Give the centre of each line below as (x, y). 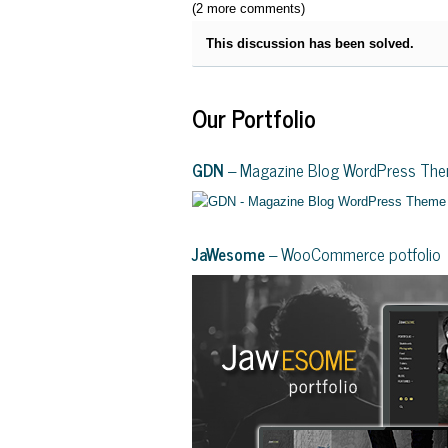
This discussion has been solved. (310, 43)
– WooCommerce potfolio (353, 253)
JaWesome (228, 253)
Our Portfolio (254, 117)
